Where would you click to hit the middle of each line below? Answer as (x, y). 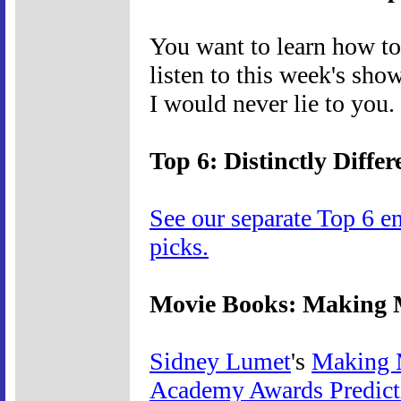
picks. (179, 246)
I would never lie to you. (272, 103)
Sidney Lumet (220, 361)
